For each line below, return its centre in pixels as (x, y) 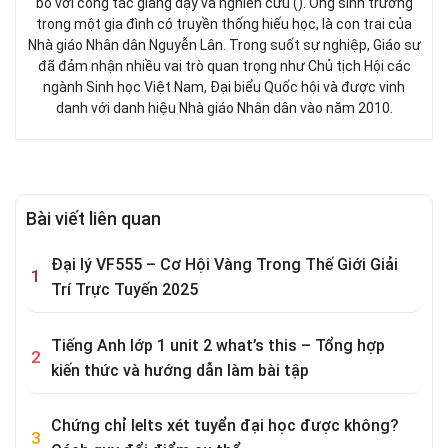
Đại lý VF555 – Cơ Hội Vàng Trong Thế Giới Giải (224, 264)
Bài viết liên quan (93, 218)
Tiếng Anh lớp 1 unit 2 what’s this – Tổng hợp (218, 345)
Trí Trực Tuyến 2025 (124, 289)
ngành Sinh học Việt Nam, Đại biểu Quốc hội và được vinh (224, 86)
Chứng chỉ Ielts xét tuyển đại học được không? (225, 426)
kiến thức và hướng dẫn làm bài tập (180, 370)
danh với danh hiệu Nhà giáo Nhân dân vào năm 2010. (224, 107)
